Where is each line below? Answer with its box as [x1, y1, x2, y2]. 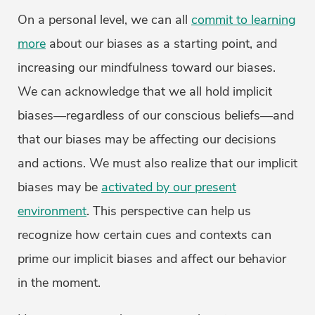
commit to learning [191, 11, 296, 29]
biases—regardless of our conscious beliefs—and [18, 107, 294, 124]
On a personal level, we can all [18, 11, 191, 29]
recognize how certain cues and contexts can [18, 226, 271, 244]
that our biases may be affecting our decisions [18, 131, 276, 148]
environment [18, 202, 86, 220]
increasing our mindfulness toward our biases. [18, 59, 276, 77]
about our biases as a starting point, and [46, 35, 277, 53]
